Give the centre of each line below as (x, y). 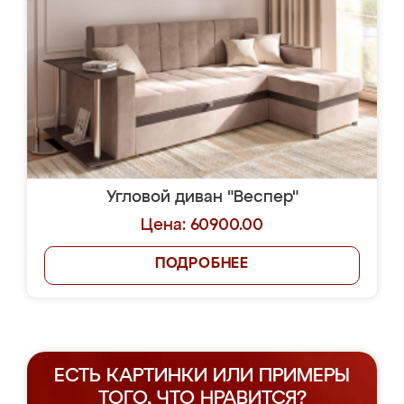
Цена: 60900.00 (202, 225)
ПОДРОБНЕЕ (202, 264)
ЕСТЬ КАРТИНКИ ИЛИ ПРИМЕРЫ (202, 376)
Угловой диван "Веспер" (202, 197)
